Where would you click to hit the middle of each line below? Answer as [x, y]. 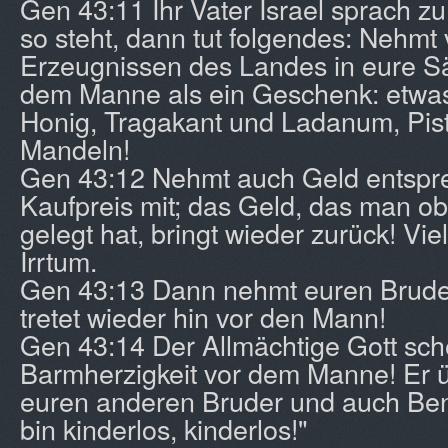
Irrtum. [58, 260]
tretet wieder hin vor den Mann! [203, 316]
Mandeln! [75, 148]
